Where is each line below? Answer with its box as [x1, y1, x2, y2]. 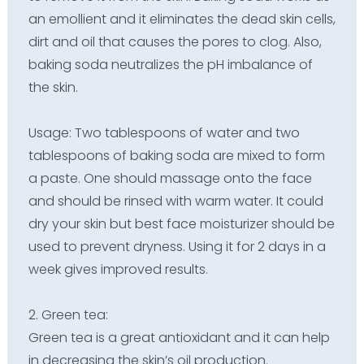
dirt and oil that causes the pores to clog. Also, [28, 32, 322, 51]
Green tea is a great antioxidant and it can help [28, 327, 330, 347]
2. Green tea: [28, 305, 108, 324]
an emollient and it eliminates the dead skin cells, [28, 9, 336, 28]
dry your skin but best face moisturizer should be [28, 214, 335, 233]
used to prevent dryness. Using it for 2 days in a [28, 236, 326, 256]
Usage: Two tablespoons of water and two [28, 123, 300, 142]
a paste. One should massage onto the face [28, 168, 312, 188]
